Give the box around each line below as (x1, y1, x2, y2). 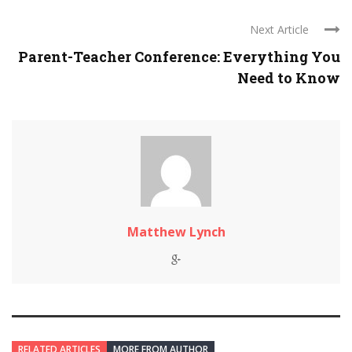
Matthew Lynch (126, 223, 225, 240)
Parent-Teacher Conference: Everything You (18, 47, 340, 66)
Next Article (250, 22, 309, 37)
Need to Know (237, 68, 340, 87)
